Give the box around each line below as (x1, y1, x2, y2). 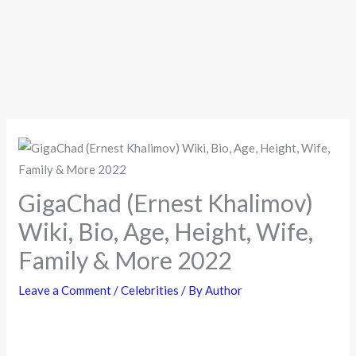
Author (205, 282, 243, 297)
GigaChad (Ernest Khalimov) (18, 188, 314, 217)
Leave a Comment (18, 282, 112, 297)
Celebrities (121, 282, 180, 297)
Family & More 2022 (18, 245, 232, 274)
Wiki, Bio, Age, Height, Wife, (18, 216, 314, 246)
